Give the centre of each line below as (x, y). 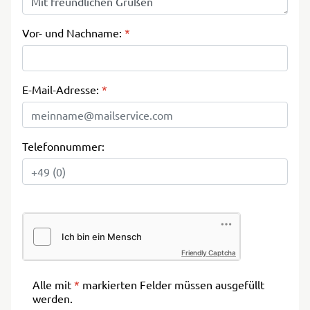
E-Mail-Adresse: (62, 89)
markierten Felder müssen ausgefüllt (172, 284)
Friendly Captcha (209, 252)
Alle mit (53, 284)
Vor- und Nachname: (73, 32)
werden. (53, 298)
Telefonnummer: (63, 146)
